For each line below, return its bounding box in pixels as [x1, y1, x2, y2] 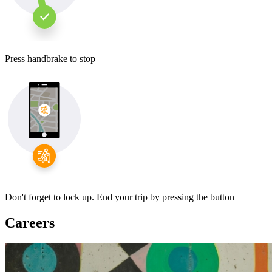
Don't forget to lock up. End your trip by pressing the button [5, 191, 234, 202]
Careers [5, 214, 55, 231]
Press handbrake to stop [5, 53, 95, 64]
